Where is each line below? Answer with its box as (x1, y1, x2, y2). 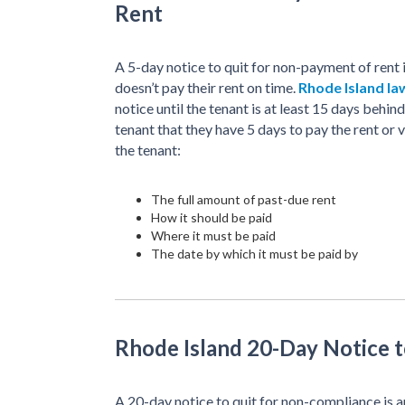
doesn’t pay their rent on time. (115, 78, 298, 96)
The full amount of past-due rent (151, 191, 336, 207)
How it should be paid (151, 209, 272, 225)
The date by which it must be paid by (151, 245, 358, 261)
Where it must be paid (151, 227, 276, 243)
